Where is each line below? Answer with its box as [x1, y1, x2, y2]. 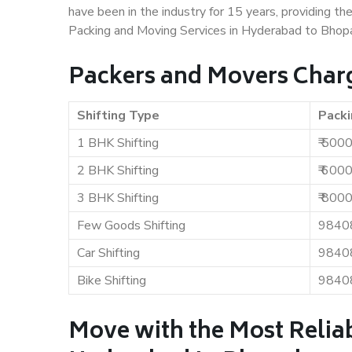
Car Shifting [77, 244, 140, 262]
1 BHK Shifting [77, 134, 159, 152]
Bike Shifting [77, 272, 146, 289]
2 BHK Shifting [77, 162, 159, 179]
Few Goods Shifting [77, 217, 185, 234]
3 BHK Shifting [77, 189, 159, 207]
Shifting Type [77, 107, 159, 124]
